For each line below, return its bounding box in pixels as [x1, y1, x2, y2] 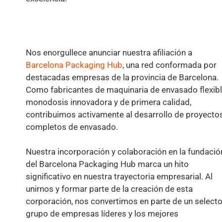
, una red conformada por [122, 60, 217, 70]
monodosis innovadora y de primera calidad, [26, 97, 191, 108]
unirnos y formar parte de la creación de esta [26, 184, 193, 194]
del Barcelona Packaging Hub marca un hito [26, 159, 189, 169]
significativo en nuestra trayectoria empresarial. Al [26, 171, 213, 182]
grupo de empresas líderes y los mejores [26, 209, 178, 219]
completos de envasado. [26, 122, 118, 132]
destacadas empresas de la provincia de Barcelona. [26, 72, 219, 83]
